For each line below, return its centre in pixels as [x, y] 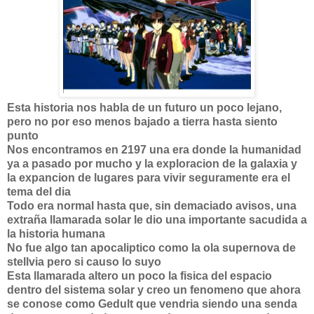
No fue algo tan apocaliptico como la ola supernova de [151, 248]
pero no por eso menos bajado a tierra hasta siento [142, 122]
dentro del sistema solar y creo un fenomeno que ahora [154, 290]
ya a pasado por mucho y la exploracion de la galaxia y [152, 164]
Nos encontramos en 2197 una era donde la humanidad [154, 150]
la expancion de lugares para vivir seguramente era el [149, 178]
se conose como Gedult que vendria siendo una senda [152, 304]
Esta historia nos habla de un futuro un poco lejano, [144, 108]
